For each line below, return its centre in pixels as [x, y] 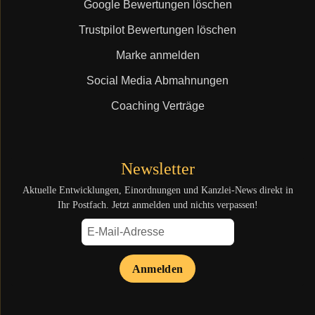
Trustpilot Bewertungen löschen [157, 30]
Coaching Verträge [157, 106]
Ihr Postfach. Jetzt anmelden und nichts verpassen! [157, 205]
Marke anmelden [157, 55]
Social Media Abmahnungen [157, 81]
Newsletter [157, 169]
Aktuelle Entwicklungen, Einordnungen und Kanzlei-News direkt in [157, 190]
